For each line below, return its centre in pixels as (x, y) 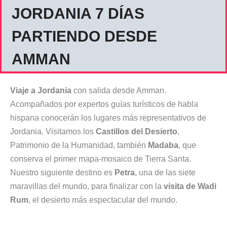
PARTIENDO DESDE (84, 36)
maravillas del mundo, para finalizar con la (87, 186)
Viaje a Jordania (42, 90)
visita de (181, 186)
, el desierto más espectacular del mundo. (103, 200)
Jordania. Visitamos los (53, 131)
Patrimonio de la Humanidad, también (79, 145)
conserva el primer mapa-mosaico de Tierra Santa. (101, 159)
